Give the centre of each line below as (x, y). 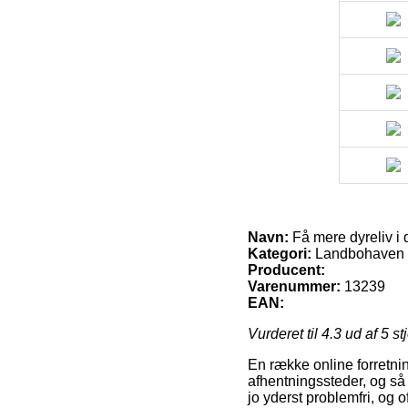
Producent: (286, 270)
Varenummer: (294, 286)
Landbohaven (358, 253)
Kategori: (280, 253)
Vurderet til (285, 333)
